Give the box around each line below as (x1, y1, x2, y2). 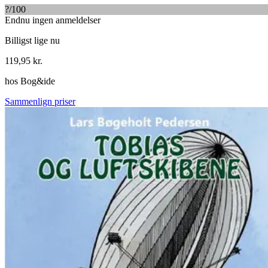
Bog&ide (20, 76, 55, 87)
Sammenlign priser (5, 96, 75, 107)
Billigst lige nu (5, 35, 60, 46)
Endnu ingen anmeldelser (5, 15, 100, 26)
